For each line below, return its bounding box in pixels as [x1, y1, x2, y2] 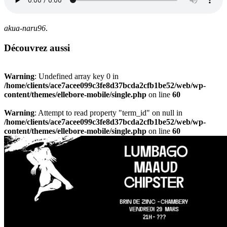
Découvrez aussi [4, 42, 70, 53]
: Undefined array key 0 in [34, 72, 119, 81]
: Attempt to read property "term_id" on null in [34, 108, 182, 118]
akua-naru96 [4, 23, 46, 32]
